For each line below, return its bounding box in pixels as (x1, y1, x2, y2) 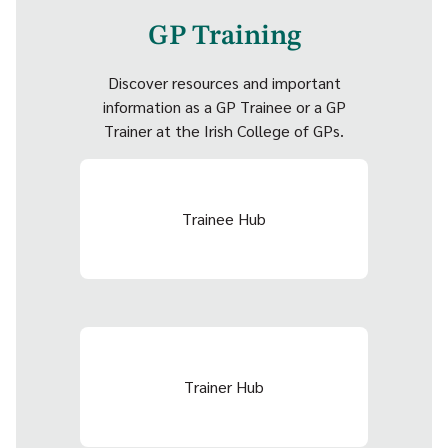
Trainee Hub (182, 207, 266, 229)
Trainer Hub (184, 375, 264, 397)
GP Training (147, 22, 301, 51)
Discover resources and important (107, 71, 341, 93)
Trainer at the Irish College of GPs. (104, 119, 344, 141)
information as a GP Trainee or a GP (102, 95, 346, 117)
